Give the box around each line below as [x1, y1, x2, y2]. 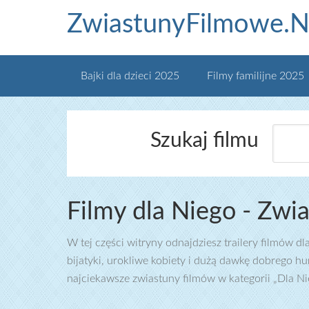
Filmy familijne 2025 [207, 70, 304, 81]
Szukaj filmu [150, 130, 259, 151]
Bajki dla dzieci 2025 [81, 70, 179, 81]
